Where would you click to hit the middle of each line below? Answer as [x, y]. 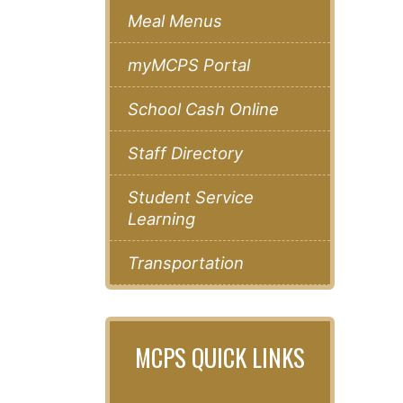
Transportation [186, 263]
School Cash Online [203, 109]
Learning [161, 219]
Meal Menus [175, 21]
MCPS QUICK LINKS [220, 358]
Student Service [191, 197]
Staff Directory [185, 153]
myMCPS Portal [189, 65]
